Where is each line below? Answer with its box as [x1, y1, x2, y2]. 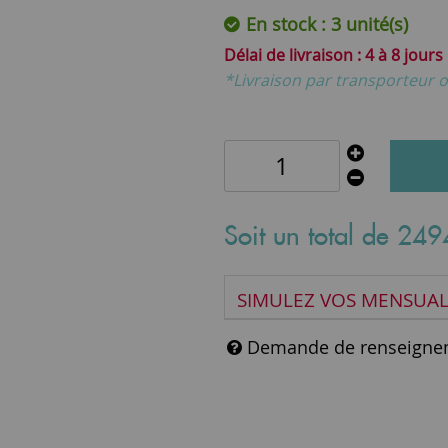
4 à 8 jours [365, 43, 443, 66]
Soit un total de [224, 217, 397, 252]
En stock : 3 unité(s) [241, 12, 408, 36]
